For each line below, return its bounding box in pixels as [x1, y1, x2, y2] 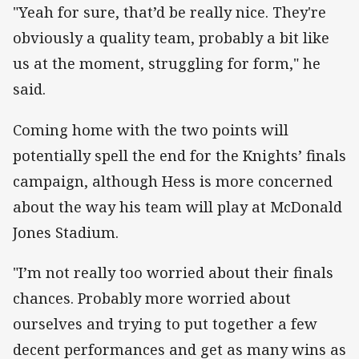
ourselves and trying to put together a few [13, 313, 317, 333]
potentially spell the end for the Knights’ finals [13, 145, 346, 165]
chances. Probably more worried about [13, 288, 291, 308]
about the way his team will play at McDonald [13, 196, 342, 216]
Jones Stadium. [13, 222, 119, 242]
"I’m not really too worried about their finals [13, 262, 333, 282]
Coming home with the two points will [13, 119, 288, 139]
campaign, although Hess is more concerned [13, 171, 333, 191]
